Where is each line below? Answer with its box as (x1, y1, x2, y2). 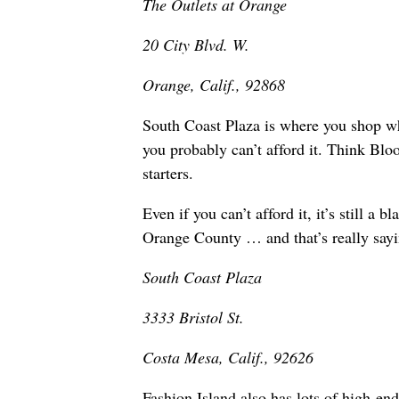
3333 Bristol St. (142, 306, 244, 329)
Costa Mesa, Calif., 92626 (142, 346, 313, 369)
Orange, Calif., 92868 (142, 74, 285, 96)
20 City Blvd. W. (142, 34, 249, 56)
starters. (142, 162, 193, 184)
